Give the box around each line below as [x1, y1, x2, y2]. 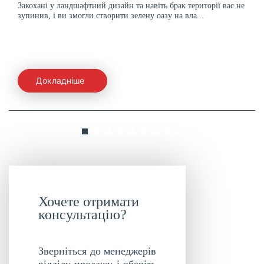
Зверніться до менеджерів [38, 245, 156, 257]
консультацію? [38, 206, 127, 222]
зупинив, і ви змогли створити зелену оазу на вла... [18, 11, 204, 20]
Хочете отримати [38, 193, 139, 209]
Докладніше [36, 75, 84, 86]
